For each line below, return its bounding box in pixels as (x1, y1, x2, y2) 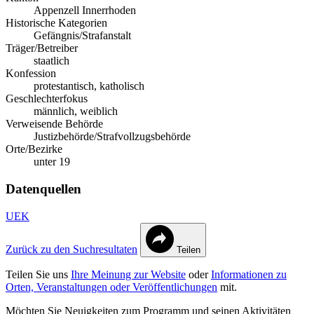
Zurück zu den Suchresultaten (6, 243, 137, 255)
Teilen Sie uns (6, 268, 71, 280)
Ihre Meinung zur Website (71, 268, 186, 280)
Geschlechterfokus (6, 93, 88, 105)
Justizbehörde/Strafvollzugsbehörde (34, 130, 191, 143)
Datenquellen (6, 182, 81, 197)
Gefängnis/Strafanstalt (34, 29, 131, 42)
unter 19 (34, 156, 70, 168)
